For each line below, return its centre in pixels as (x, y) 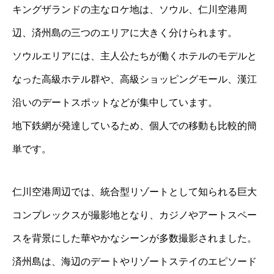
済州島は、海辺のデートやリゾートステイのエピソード (135, 261)
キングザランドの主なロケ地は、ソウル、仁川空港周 (130, 9)
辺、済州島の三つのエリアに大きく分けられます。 (125, 32)
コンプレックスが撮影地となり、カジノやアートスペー (135, 215)
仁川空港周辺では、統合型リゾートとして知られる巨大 (135, 191)
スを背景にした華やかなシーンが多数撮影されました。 (135, 238)
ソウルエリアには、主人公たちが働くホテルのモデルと (135, 56)
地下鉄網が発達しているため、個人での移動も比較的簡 (135, 125)
